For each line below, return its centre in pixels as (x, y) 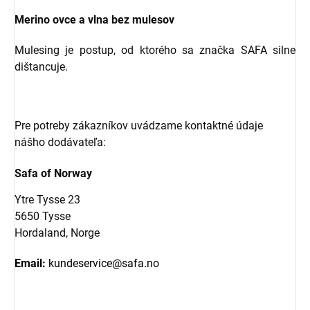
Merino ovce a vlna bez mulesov (94, 20)
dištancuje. (41, 67)
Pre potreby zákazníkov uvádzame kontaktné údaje (139, 126)
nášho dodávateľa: (60, 143)
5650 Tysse (43, 216)
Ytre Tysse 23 (47, 199)
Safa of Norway (55, 174)
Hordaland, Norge (57, 232)
